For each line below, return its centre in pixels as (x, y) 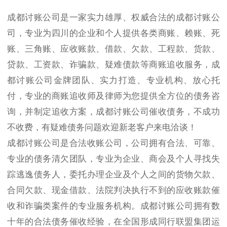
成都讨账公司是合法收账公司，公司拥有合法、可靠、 (113, 143)
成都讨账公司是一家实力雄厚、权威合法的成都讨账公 (113, 18)
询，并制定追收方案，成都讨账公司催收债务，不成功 (113, 112)
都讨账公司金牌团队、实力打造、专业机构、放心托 (113, 81)
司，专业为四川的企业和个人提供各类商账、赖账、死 (113, 33)
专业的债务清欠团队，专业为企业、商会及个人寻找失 (113, 159)
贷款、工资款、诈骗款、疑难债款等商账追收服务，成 (113, 65)
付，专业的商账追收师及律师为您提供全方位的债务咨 (113, 96)
